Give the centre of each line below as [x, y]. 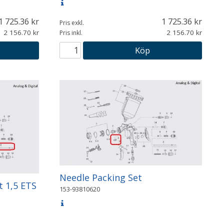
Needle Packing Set [100, 178]
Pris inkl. [71, 33]
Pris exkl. [71, 23]
